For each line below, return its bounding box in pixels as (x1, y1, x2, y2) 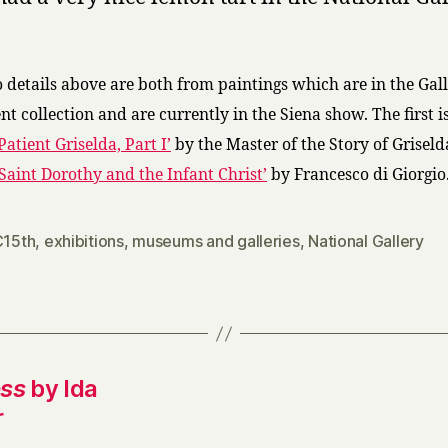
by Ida (24, 374, 98, 403)
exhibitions (43, 231, 124, 251)
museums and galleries (132, 231, 300, 251)
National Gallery (308, 231, 424, 251)
